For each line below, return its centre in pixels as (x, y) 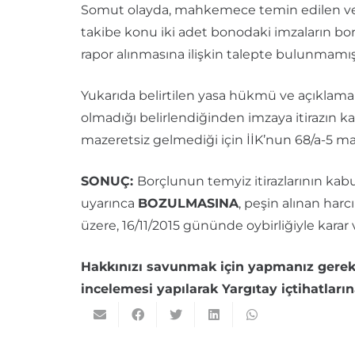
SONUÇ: (109, 181)
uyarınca (109, 204)
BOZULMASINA (188, 204)
